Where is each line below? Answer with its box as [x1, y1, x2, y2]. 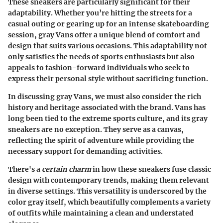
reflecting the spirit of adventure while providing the [8, 136, 194, 145]
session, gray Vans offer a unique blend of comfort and [8, 30, 200, 39]
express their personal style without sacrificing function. [8, 74, 208, 83]
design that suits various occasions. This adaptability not [8, 41, 207, 50]
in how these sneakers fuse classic [91, 165, 211, 174]
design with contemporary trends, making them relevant [8, 176, 209, 185]
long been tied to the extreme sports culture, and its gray [8, 114, 208, 123]
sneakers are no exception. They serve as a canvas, [8, 125, 184, 134]
